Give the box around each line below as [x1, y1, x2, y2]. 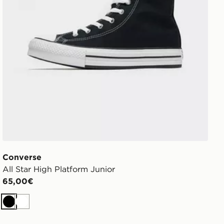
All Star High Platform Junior [2, 164, 115, 174]
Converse [2, 152, 42, 162]
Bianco [21, 201, 48, 212]
